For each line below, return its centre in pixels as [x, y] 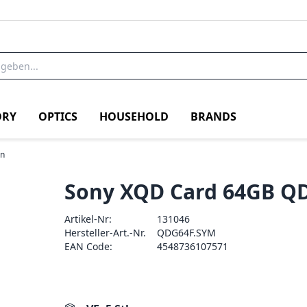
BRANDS [213, 116]
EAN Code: [89, 246]
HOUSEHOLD [134, 116]
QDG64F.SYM [187, 233]
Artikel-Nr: [88, 219]
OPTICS [58, 116]
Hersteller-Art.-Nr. [106, 233]
